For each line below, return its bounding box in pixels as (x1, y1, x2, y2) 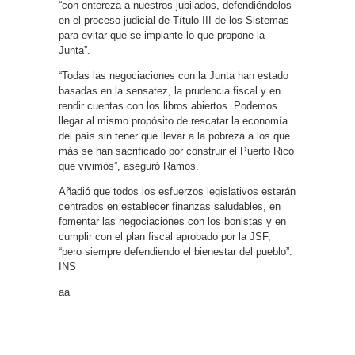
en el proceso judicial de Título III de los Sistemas (59, 14, 289, 26)
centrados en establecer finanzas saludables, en (59, 200, 281, 212)
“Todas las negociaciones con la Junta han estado (59, 70, 288, 82)
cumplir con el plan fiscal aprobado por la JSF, (59, 231, 271, 242)
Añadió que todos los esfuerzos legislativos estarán (59, 185, 296, 197)
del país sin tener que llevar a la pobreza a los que (59, 130, 290, 142)
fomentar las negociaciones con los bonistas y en (59, 216, 286, 227)
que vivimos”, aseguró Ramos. (59, 160, 199, 172)
